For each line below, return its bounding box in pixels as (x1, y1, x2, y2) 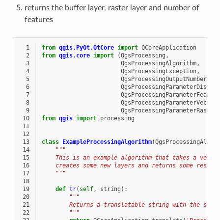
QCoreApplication (141, 44, 196, 51)
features (24, 15, 53, 24)
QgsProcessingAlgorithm (120, 59, 196, 67)
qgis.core (58, 52, 90, 59)
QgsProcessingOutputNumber (120, 75, 207, 82)
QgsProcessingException (120, 67, 196, 75)
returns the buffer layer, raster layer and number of (24, 3, 199, 12)
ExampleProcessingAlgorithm (62, 138, 152, 145)
